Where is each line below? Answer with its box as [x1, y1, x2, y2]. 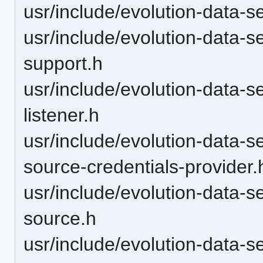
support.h [23, 52, 103, 74]
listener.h [23, 104, 100, 126]
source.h [23, 207, 97, 229]
